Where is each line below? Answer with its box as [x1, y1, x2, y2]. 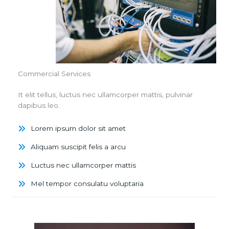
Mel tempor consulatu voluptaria [31, 179, 144, 188]
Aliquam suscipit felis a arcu [31, 143, 126, 151]
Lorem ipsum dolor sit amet [31, 124, 126, 133]
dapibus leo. [18, 101, 60, 110]
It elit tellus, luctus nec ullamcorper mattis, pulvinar [18, 90, 193, 99]
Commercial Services [18, 70, 90, 78]
